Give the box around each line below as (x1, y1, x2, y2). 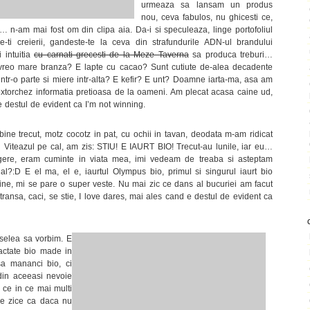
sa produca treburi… (188, 50, 273, 59)
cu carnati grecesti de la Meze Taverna (34, 50, 189, 59)
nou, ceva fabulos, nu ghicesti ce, (141, 12, 273, 21)
